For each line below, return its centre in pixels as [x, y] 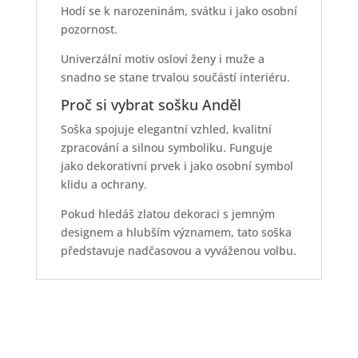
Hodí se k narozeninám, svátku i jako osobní [179, 11]
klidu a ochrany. [103, 185]
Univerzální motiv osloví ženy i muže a [162, 59]
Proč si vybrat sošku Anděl [151, 105]
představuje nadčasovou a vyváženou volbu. [178, 251]
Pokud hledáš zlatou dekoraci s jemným [167, 214]
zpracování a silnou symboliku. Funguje [166, 148]
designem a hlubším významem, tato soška [176, 233]
